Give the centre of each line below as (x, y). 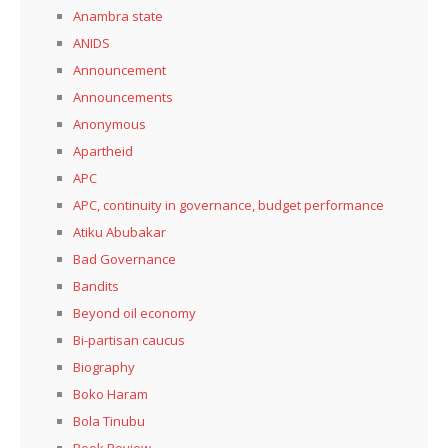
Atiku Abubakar (119, 232)
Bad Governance (124, 259)
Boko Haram (110, 394)
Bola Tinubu (109, 421)
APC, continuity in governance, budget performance (228, 205)
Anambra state (118, 16)
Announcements (123, 97)
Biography (104, 367)
